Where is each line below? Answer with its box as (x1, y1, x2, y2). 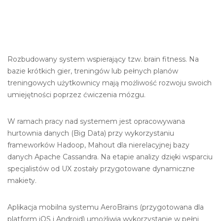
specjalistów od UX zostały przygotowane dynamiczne (7, 164, 195, 173)
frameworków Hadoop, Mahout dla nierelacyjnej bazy (7, 141, 189, 149)
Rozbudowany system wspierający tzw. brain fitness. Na (7, 55, 199, 64)
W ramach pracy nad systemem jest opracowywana (7, 117, 185, 126)
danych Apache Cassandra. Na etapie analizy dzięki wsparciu (7, 152, 213, 161)
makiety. (7, 176, 37, 185)
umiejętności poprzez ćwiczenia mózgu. (7, 90, 146, 99)
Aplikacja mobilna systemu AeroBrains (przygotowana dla (7, 203, 204, 212)
